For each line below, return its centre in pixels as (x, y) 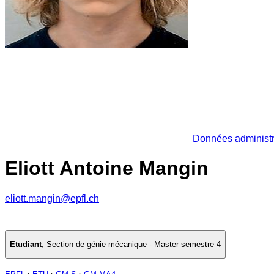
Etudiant (26, 245)
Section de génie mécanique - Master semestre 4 (134, 245)
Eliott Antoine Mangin (107, 168)
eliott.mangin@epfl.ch (52, 198)
